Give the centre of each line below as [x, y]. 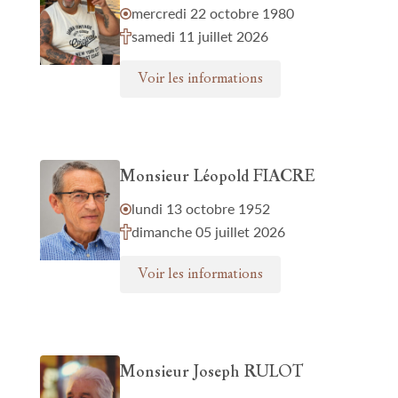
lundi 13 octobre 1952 [201, 208]
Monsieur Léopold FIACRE [217, 177]
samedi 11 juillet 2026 [200, 36]
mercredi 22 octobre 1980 [213, 13]
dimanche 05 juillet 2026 [208, 231]
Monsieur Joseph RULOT [211, 373]
